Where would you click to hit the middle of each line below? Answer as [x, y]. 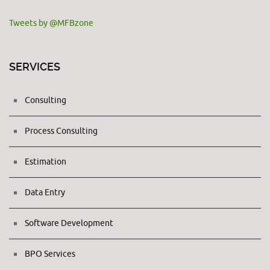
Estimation [46, 162]
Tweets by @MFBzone [51, 23]
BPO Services [50, 254]
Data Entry [45, 193]
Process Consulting [61, 131]
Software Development [69, 223]
